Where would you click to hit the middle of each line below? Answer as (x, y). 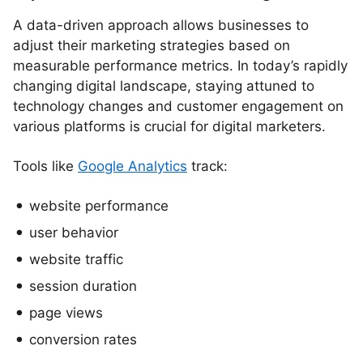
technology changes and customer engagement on (178, 106)
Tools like (45, 166)
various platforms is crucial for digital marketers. (169, 126)
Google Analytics (132, 166)
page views (66, 313)
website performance (99, 206)
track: (207, 166)
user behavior (74, 233)
